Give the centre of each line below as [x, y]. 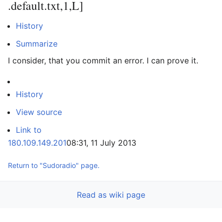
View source [39, 112]
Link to [29, 130]
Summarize [37, 44]
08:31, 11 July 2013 [101, 143]
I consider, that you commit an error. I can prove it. [103, 60]
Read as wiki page [111, 195]
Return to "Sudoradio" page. [54, 165]
